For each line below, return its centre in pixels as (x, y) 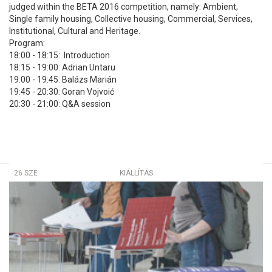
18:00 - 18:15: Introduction (59, 56)
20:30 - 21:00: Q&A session (60, 104)
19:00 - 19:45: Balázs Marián (63, 80)
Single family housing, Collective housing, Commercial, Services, (131, 19)
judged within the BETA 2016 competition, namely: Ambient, (124, 7)
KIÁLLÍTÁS (136, 173)
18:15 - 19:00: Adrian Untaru (62, 68)
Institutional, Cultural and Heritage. (75, 31)
